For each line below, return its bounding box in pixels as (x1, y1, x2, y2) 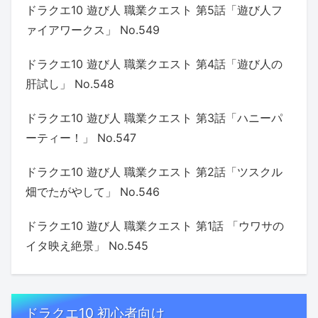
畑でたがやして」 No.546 (26, 184, 160, 199)
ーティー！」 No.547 (26, 130, 136, 145)
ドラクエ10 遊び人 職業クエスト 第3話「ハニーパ (26, 110, 283, 125)
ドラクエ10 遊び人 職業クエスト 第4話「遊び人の (26, 56, 283, 71)
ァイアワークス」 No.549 (26, 22, 160, 37)
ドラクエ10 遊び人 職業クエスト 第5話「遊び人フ (26, 2, 283, 17)
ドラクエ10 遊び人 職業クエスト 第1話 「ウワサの (26, 218, 284, 233)
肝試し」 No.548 (26, 76, 114, 91)
